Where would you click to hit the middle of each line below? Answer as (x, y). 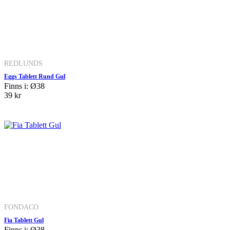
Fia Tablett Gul (24, 220)
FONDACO (21, 207)
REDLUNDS (23, 63)
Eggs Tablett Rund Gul (35, 76)
